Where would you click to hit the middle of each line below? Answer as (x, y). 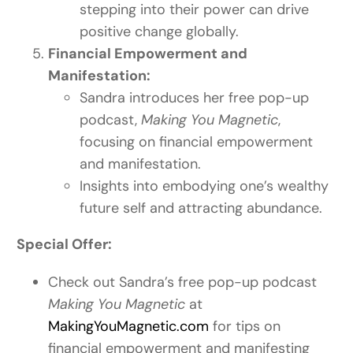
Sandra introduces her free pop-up (195, 98)
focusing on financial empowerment (197, 142)
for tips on (245, 327)
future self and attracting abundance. (201, 208)
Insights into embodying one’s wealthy (204, 186)
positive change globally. (160, 32)
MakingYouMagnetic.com (129, 327)
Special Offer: (65, 245)
